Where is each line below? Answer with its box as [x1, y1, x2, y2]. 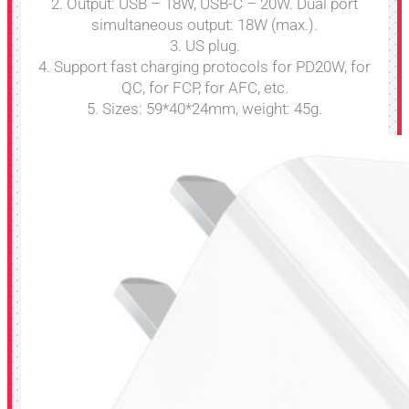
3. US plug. [169, 36, 240, 55]
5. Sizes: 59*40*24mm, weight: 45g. [87, 99, 322, 118]
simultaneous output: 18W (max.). [91, 15, 318, 34]
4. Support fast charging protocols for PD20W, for [38, 57, 371, 76]
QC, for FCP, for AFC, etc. [121, 78, 288, 97]
